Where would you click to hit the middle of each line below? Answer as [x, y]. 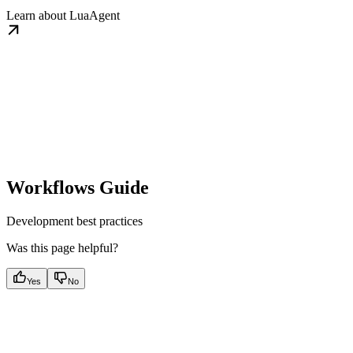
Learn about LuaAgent [63, 15]
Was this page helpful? [62, 247]
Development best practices [74, 221]
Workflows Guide [78, 187]
